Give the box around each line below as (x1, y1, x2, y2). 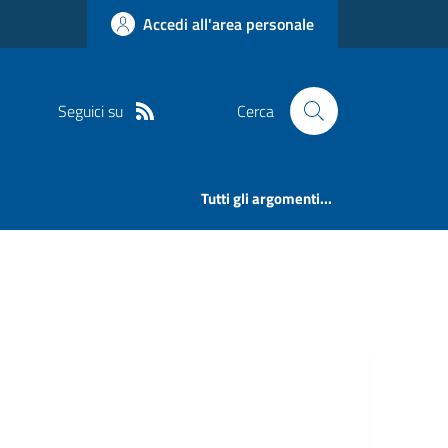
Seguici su (57, 98, 123, 123)
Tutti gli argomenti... (201, 187, 333, 211)
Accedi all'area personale (143, 12, 314, 36)
